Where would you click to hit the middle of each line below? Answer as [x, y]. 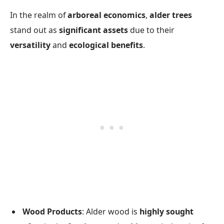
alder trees [171, 15]
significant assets [93, 30]
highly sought [166, 211]
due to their [151, 30]
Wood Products [52, 211]
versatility [30, 45]
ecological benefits [106, 45]
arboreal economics [106, 15]
